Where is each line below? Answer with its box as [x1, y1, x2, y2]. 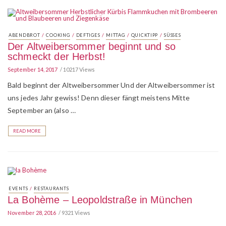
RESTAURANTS [34, 186, 69, 191]
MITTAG [106, 32, 125, 38]
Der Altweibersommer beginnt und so [8, 41, 176, 52]
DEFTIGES [76, 32, 100, 38]
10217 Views [63, 66, 95, 73]
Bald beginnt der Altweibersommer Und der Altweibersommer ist [8, 81, 215, 89]
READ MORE [13, 128, 41, 134]
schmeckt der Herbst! [8, 51, 105, 62]
